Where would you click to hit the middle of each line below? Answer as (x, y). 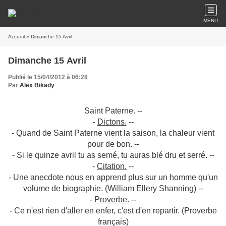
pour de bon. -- (113, 144)
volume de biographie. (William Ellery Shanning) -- (113, 188)
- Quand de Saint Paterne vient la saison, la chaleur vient (113, 133)
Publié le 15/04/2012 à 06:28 (48, 77)
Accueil (16, 37)
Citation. (112, 166)
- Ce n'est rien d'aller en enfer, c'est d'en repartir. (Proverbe (113, 211)
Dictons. (112, 122)
